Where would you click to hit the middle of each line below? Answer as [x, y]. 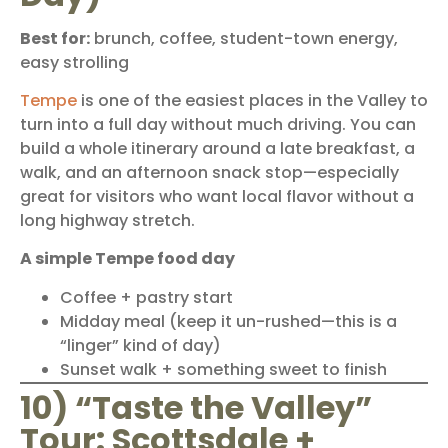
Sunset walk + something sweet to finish [223, 369]
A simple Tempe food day [127, 259]
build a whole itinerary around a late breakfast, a [217, 148]
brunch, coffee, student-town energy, [244, 38]
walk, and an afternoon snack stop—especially [209, 172]
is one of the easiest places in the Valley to [252, 100]
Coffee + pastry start [146, 297]
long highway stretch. [107, 220]
